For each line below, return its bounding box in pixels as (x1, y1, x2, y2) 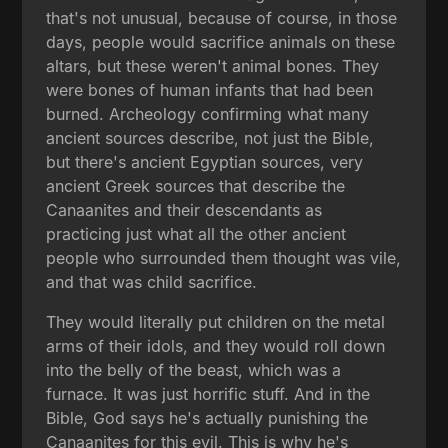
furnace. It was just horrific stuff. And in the (46, 383, 371, 404)
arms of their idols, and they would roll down (46, 335, 386, 356)
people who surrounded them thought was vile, (46, 247, 402, 268)
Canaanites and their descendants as (46, 199, 323, 220)
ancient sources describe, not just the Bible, (46, 127, 375, 148)
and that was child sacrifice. (46, 271, 258, 292)
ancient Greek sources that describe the (46, 175, 346, 196)
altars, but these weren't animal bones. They (46, 55, 380, 76)
